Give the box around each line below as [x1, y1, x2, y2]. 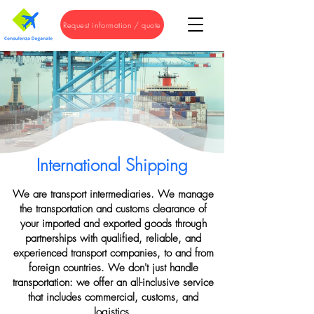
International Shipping [36, 153, 188, 176]
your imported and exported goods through [20, 217, 207, 231]
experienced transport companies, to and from [13, 246, 214, 260]
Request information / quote [63, 19, 161, 30]
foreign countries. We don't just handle [28, 261, 198, 275]
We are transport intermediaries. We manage [13, 187, 214, 201]
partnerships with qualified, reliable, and [25, 231, 201, 245]
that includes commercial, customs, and [28, 290, 198, 304]
